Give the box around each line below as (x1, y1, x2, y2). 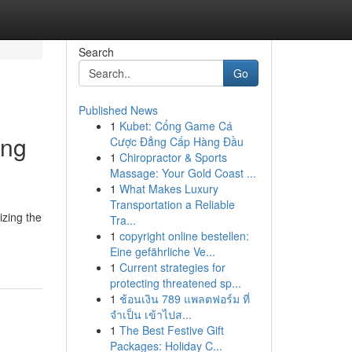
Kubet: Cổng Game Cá (119, 118, 233, 134)
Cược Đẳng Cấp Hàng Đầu (109, 134, 244, 149)
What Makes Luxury (119, 181, 218, 196)
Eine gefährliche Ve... (109, 244, 215, 259)
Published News (78, 102, 158, 118)
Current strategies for (119, 259, 225, 275)
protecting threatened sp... (109, 275, 241, 291)
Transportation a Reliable (109, 196, 235, 212)
